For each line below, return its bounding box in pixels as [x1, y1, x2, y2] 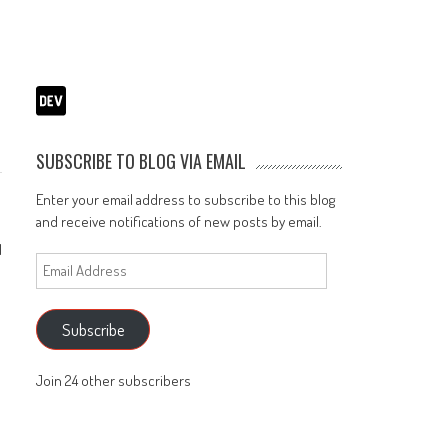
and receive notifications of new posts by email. [36, 211, 323, 231]
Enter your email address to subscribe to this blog [36, 189, 336, 209]
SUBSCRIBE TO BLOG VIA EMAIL [36, 147, 247, 174]
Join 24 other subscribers [36, 371, 192, 391]
